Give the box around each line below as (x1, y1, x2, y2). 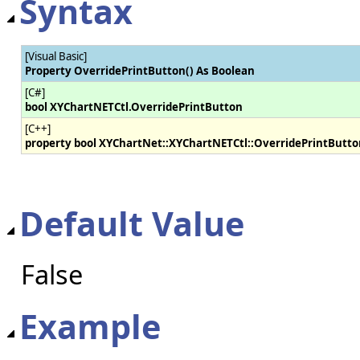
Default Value (19, 200, 244, 246)
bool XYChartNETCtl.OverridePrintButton (25, 99, 243, 114)
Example (19, 303, 161, 349)
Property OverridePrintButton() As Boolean (25, 63, 255, 78)
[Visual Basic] (25, 48, 87, 63)
